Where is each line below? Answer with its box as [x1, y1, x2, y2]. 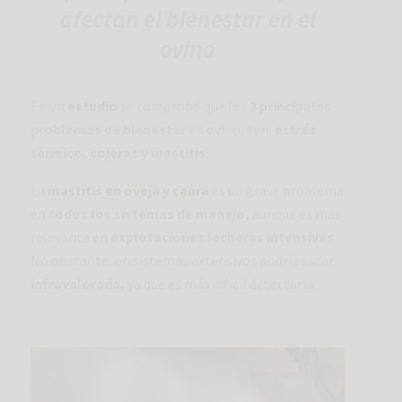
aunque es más [252, 205, 341, 223]
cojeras [90, 144, 141, 162]
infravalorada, [31, 275, 125, 293]
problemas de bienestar [31, 120, 186, 139]
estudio [67, 97, 118, 116]
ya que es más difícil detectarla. [125, 275, 317, 293]
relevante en [31, 228, 110, 247]
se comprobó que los [118, 97, 249, 116]
